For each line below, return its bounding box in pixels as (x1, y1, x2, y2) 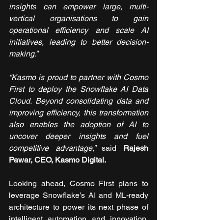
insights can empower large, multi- (9, 1, 148, 11)
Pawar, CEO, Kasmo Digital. (9, 155, 106, 165)
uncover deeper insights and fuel (9, 131, 148, 141)
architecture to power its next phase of (9, 202, 148, 212)
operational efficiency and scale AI (9, 25, 148, 35)
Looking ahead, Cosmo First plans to (9, 178, 148, 188)
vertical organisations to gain (9, 13, 148, 23)
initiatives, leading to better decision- (9, 37, 148, 47)
